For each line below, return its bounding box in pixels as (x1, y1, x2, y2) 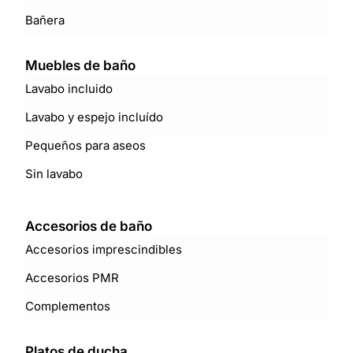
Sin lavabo (25, 165, 84, 181)
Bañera (25, 12, 65, 28)
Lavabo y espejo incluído (25, 109, 164, 124)
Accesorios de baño (25, 217, 153, 234)
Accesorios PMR (25, 269, 120, 285)
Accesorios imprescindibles (25, 241, 183, 257)
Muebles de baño (25, 57, 136, 73)
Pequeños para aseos (25, 137, 147, 153)
